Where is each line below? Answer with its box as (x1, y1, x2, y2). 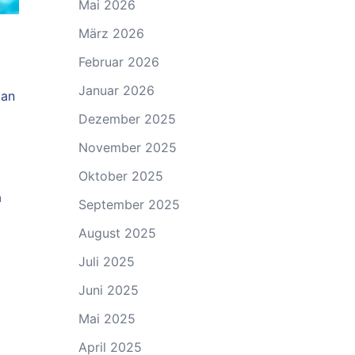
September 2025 (78, 197, 180, 212)
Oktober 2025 (78, 168, 163, 184)
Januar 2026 (78, 82, 155, 98)
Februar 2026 (78, 54, 159, 70)
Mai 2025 (78, 311, 136, 326)
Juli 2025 (78, 254, 135, 269)
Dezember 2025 (78, 111, 176, 127)
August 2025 (78, 225, 156, 241)
